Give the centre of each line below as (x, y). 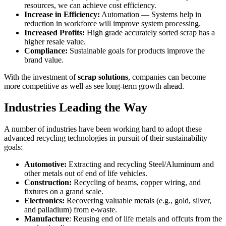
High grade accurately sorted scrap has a (150, 33)
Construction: (48, 183)
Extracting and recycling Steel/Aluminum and (140, 164)
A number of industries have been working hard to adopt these (103, 129)
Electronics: (44, 201)
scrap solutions (103, 77)
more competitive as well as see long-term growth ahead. (94, 86)
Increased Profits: (54, 33)
